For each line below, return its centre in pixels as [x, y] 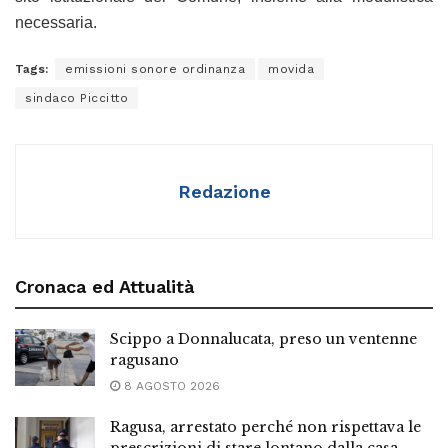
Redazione [224, 192]
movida [291, 69]
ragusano [144, 360]
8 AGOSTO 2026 [170, 386]
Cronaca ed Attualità [104, 287]
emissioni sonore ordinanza [155, 69]
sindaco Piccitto [76, 98]
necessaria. [56, 23]
